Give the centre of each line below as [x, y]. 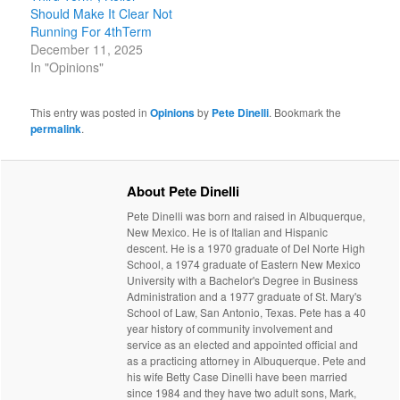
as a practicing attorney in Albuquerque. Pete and [247, 361]
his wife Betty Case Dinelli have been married [237, 377]
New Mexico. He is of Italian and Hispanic [228, 232]
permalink [56, 128]
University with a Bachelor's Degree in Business [243, 280]
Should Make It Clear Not [102, 13]
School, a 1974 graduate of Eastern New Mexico [244, 264]
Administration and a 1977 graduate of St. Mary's [245, 296]
